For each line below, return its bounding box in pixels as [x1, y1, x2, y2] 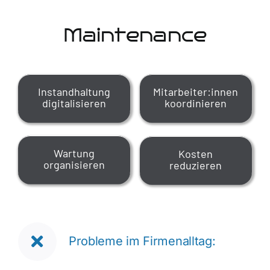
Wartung [54, 146, 95, 160]
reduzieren [169, 159, 222, 172]
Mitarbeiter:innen [153, 85, 239, 98]
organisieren [43, 158, 105, 171]
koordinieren [165, 96, 227, 110]
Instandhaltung [38, 85, 111, 98]
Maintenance [63, 24, 207, 46]
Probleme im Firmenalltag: [68, 234, 216, 248]
